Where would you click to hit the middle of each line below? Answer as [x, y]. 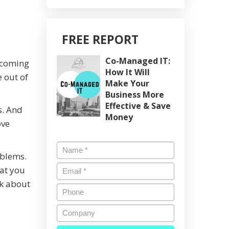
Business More [135, 95]
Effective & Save [138, 106]
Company [77, 210]
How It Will [128, 72]
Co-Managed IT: [138, 61]
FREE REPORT [100, 39]
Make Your [127, 83]
